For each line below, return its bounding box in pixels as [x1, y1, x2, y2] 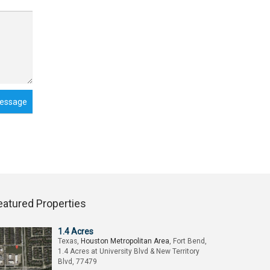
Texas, [58, 237, 81, 245]
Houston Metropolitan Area [81, 237, 169, 245]
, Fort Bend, [169, 237, 207, 245]
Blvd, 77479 [58, 257, 97, 266]
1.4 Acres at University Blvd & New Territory [58, 247, 199, 256]
